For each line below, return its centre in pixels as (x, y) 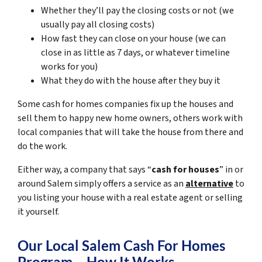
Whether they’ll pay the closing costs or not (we (137, 10)
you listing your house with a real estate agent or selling (130, 197)
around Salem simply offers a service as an (101, 183)
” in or (231, 169)
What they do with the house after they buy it (131, 80)
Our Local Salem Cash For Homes (121, 245)
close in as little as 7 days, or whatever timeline (135, 52)
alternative (209, 183)
